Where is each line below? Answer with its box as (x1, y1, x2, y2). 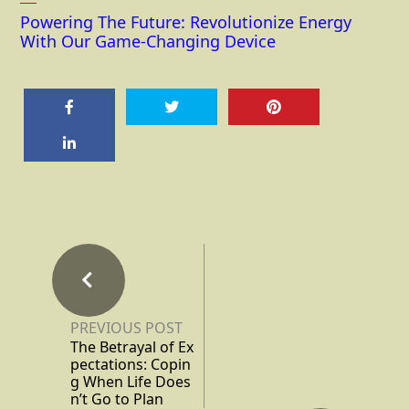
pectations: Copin (70, 353, 191, 374)
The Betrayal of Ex (70, 336, 194, 357)
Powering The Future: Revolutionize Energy (20, 10, 351, 33)
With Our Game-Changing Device (20, 29, 276, 52)
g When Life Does (70, 371, 191, 392)
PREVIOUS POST (70, 317, 183, 338)
